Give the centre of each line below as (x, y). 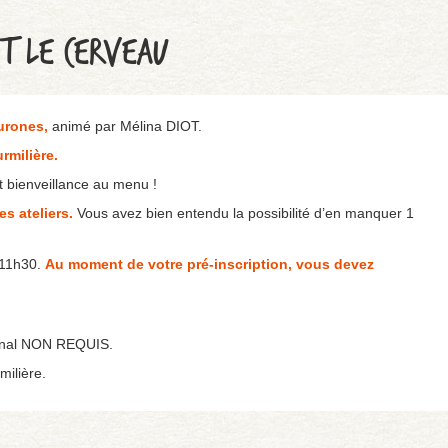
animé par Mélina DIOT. (127, 126)
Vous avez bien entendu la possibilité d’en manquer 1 (243, 213)
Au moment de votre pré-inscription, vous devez (209, 264)
